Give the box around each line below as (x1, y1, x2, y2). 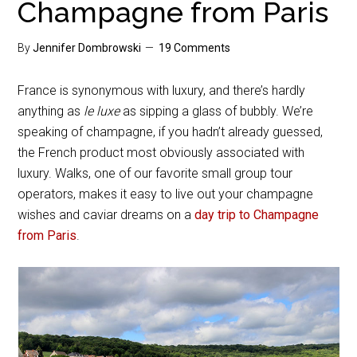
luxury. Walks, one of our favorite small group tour (18, 166, 293, 181)
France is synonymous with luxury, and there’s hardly (18, 83, 306, 98)
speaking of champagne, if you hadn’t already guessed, (18, 124, 324, 139)
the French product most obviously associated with (18, 145, 305, 160)
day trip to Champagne (194, 207, 320, 222)
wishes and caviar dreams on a (18, 207, 195, 222)
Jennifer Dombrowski (33, 41, 142, 54)
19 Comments (159, 41, 231, 54)
